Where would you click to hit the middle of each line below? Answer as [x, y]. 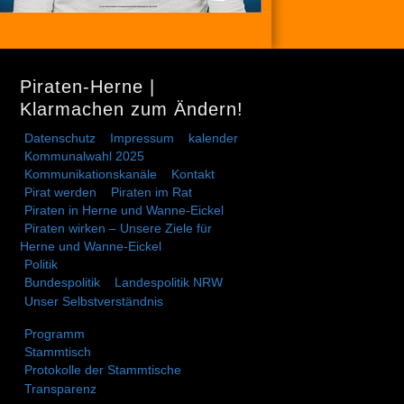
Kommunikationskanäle [91, 174]
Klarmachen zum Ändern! [132, 109]
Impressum [142, 138]
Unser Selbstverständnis [94, 301]
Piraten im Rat [151, 192]
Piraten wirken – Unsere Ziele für [118, 228]
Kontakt [193, 174]
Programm [55, 333]
